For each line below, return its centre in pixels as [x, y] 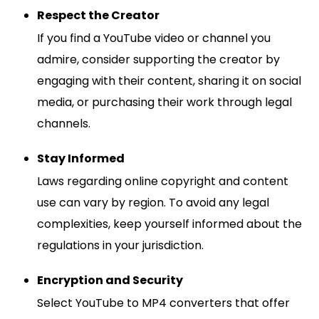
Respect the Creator [98, 15]
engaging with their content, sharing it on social [169, 80]
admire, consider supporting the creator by [158, 59]
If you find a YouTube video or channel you [154, 38]
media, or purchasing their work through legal [164, 102]
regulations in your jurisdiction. [120, 245]
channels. [64, 123]
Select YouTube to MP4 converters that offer [163, 303]
